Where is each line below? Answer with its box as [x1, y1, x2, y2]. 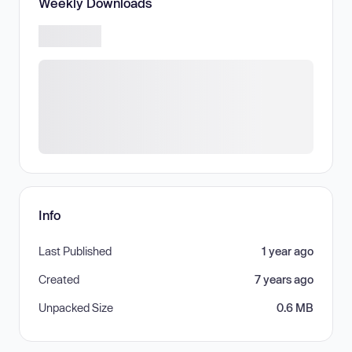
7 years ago [255, 273, 313, 287]
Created [38, 273, 79, 287]
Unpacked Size [38, 301, 113, 315]
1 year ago [262, 244, 313, 258]
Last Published [38, 244, 112, 258]
